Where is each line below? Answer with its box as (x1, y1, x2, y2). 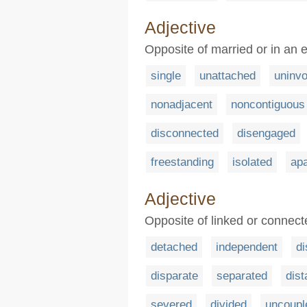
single (151, 69, 181, 83)
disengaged (237, 127, 295, 140)
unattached (199, 69, 256, 83)
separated (217, 269, 267, 283)
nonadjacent (151, 98, 212, 112)
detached (151, 241, 197, 254)
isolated (232, 156, 272, 169)
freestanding (151, 156, 214, 169)
